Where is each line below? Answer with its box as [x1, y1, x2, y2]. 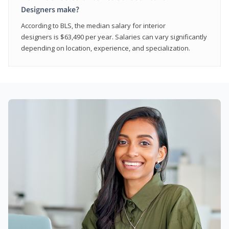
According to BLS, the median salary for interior [21, 20, 166, 30]
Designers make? [21, 4, 79, 15]
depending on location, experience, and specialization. [21, 43, 190, 53]
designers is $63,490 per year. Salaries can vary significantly [21, 32, 207, 41]
